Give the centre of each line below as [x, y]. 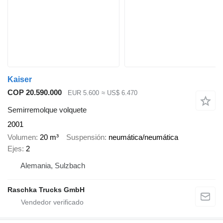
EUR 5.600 [83, 93]
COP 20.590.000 [35, 93]
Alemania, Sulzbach [53, 166]
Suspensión [85, 137]
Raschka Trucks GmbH [46, 190]
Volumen [22, 137]
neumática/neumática [143, 137]
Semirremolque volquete [47, 110]
